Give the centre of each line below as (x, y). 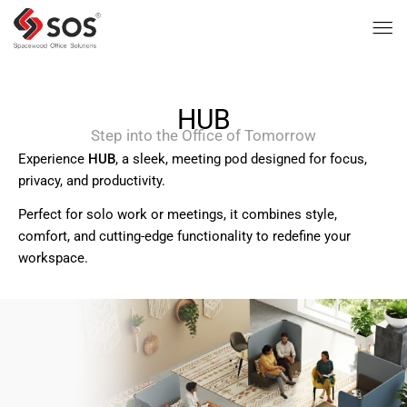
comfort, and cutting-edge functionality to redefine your (184, 236)
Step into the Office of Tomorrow (203, 135)
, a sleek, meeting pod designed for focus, (241, 159)
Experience (53, 159)
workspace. (53, 258)
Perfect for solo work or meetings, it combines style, (178, 214)
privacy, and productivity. (92, 180)
